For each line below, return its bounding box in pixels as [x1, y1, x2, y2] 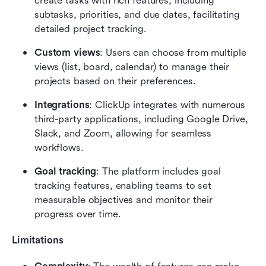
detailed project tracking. [34, 23, 147, 34]
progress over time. [34, 208, 121, 220]
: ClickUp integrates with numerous [89, 99, 246, 110]
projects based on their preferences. [34, 75, 196, 87]
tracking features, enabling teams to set [34, 179, 211, 191]
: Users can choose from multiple [100, 46, 246, 58]
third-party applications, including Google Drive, [34, 113, 248, 125]
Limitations [12, 234, 64, 246]
